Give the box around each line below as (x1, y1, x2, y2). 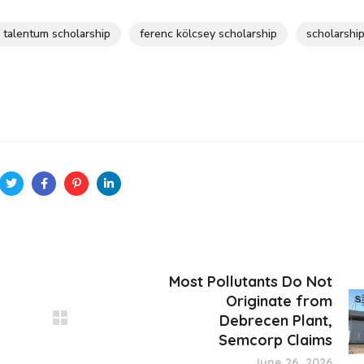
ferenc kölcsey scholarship (140, 26, 277, 41)
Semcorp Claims (219, 331, 332, 349)
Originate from (226, 292, 332, 310)
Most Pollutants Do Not (169, 272, 332, 291)
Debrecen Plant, (219, 311, 332, 330)
